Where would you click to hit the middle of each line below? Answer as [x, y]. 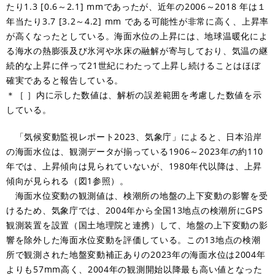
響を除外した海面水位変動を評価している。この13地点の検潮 [134, 239]
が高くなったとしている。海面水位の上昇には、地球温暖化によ [137, 36]
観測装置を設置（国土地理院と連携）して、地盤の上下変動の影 [137, 225]
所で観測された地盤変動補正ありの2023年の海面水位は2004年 [136, 254]
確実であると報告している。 [65, 80]
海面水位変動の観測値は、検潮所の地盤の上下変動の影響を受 [137, 195]
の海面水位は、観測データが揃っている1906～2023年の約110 [135, 151]
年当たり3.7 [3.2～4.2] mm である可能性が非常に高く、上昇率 [137, 21]
